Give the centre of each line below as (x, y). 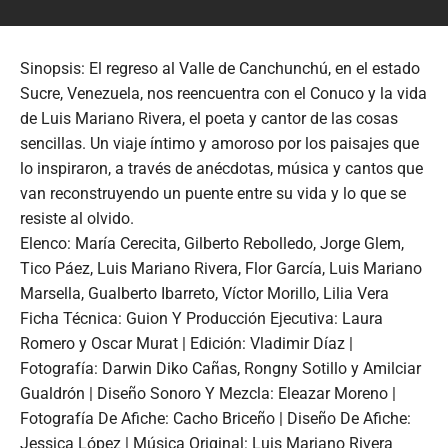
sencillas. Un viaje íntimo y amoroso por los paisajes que (219, 143)
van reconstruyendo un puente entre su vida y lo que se (213, 193)
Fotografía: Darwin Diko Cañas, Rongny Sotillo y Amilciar (220, 368)
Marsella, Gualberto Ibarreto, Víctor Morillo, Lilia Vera (204, 293)
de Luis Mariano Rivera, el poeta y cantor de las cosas (209, 118)
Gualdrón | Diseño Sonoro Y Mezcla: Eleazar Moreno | (208, 393)
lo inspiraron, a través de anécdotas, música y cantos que (221, 168)
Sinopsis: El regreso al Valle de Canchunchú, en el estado (220, 68)
